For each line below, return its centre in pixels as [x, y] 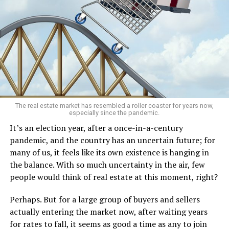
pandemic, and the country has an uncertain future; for [112, 140]
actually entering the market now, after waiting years [108, 211]
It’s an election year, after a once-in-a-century [96, 128]
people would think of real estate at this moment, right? [113, 177]
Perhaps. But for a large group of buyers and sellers [105, 199]
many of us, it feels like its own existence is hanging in [109, 152]
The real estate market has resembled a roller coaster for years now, [114, 105]
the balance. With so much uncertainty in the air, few [107, 164]
